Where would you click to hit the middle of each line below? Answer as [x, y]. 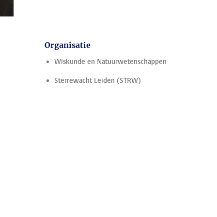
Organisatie [68, 45]
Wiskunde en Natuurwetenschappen [110, 62]
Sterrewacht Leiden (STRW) [98, 81]
